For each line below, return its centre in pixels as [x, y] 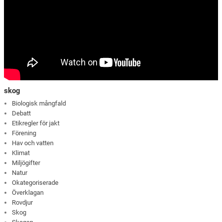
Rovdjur [23, 203]
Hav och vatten [33, 143]
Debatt [22, 113]
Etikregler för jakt [36, 123]
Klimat [21, 153]
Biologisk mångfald [39, 104]
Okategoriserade [35, 183]
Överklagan [28, 193]
